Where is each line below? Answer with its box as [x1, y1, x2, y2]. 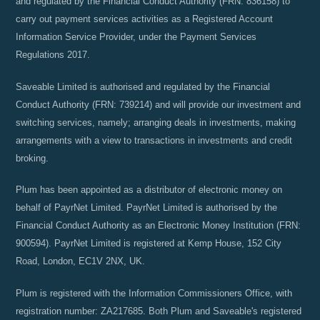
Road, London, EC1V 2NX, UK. [16, 256, 146, 266]
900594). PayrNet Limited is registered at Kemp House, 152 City [16, 238, 282, 249]
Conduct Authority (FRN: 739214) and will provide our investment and [16, 99, 301, 110]
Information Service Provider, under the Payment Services [16, 31, 257, 42]
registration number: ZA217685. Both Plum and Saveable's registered [16, 305, 302, 316]
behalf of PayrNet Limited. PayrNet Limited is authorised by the [16, 202, 278, 213]
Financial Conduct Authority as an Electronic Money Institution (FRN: [16, 220, 301, 231]
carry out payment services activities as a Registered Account [16, 14, 274, 24]
